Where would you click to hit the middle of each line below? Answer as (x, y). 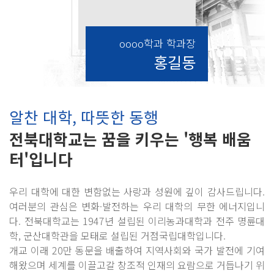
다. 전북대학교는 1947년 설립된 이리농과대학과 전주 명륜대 (137, 221)
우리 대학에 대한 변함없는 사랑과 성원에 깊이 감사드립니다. (137, 191)
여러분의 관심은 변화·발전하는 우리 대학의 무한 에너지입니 (137, 206)
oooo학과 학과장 (158, 43)
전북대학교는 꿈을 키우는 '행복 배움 (130, 139)
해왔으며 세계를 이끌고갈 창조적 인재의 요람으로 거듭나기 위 (137, 265)
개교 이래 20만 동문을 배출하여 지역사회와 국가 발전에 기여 (137, 250)
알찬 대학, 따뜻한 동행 (84, 117)
